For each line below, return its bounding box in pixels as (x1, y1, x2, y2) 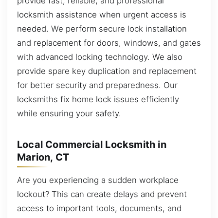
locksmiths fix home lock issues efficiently (17, 94, 179, 105)
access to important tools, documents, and (17, 203, 182, 214)
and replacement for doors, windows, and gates (17, 38, 201, 48)
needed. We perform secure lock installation (17, 24, 187, 34)
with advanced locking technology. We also (17, 52, 182, 62)
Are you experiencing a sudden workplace (17, 175, 179, 185)
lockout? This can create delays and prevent (17, 189, 187, 200)
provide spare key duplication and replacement (17, 66, 197, 76)
